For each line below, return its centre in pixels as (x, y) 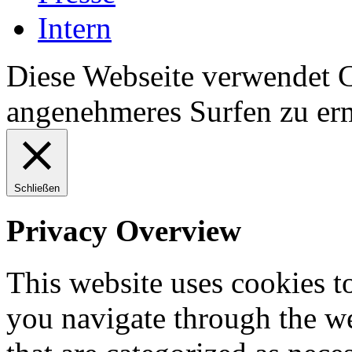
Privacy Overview (124, 230)
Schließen (37, 188)
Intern (75, 27)
